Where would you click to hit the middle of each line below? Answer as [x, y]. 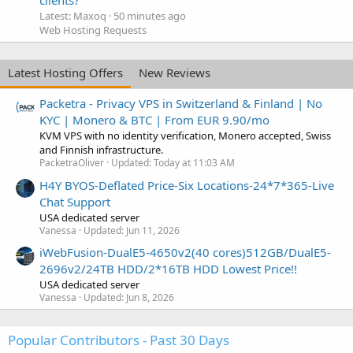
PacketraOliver [72, 163]
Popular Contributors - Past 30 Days [119, 340]
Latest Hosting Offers [65, 72]
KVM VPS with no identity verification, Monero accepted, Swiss [185, 136]
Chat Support [75, 201]
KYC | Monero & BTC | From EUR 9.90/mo [154, 120]
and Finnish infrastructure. [101, 150]
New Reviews [175, 72]
